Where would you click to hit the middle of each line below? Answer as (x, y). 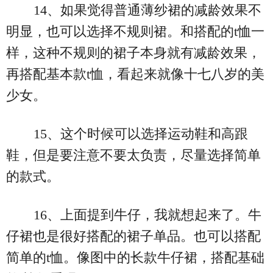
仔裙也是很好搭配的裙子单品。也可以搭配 (133, 236)
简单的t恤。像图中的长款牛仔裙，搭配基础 (135, 257)
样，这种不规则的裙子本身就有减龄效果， (133, 52)
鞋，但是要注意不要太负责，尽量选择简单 (133, 155)
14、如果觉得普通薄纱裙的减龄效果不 (147, 10)
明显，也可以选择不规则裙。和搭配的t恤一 (135, 31)
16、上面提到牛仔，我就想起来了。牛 (147, 214)
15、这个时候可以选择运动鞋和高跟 (140, 133)
